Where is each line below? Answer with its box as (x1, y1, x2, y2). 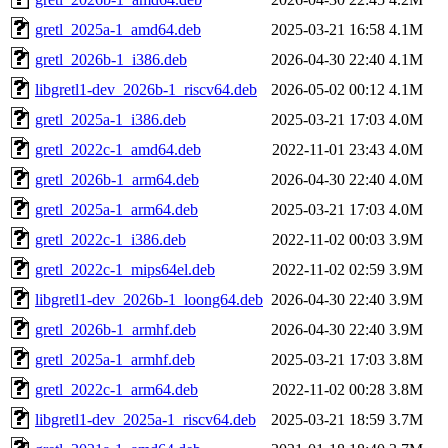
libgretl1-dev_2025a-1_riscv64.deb (35, 410, 256, 428)
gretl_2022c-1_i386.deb (35, 230, 186, 248)
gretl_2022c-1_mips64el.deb (35, 260, 215, 278)
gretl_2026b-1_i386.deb (35, 50, 187, 68)
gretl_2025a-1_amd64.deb (35, 20, 201, 38)
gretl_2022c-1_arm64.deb (35, 380, 198, 398)
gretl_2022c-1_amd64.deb (35, 140, 201, 158)
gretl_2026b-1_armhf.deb (35, 320, 196, 338)
